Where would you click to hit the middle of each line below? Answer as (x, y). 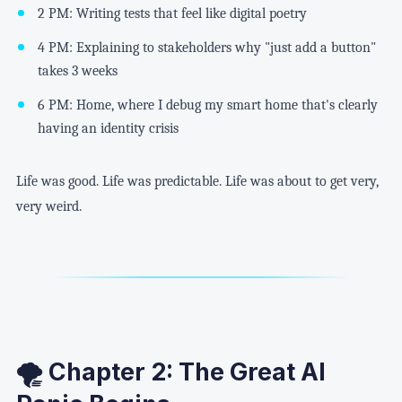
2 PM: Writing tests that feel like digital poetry (172, 14)
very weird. (48, 207)
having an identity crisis (108, 129)
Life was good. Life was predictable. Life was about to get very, (197, 182)
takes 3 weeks (77, 71)
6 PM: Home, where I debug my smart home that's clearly (207, 105)
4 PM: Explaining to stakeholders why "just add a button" (206, 48)
